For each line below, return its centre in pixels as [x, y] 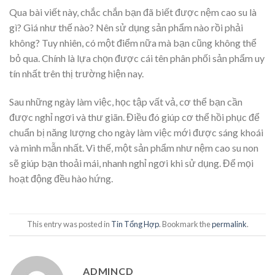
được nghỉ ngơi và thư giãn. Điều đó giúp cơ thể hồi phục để [134, 117]
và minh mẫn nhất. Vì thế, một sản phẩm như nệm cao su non [134, 148]
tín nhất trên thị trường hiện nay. [77, 74]
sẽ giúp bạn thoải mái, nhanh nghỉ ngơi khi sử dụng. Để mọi [131, 163]
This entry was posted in [69, 224]
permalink [229, 224]
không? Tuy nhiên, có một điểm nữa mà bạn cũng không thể [133, 43]
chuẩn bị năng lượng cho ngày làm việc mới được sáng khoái [136, 133]
